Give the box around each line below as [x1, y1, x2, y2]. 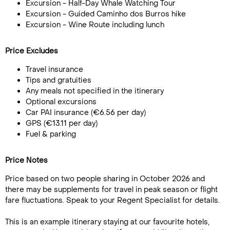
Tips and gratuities [26, 75, 91, 85]
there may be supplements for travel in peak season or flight [5, 185, 218, 195]
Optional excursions [26, 97, 97, 107]
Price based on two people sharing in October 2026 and [5, 174, 205, 184]
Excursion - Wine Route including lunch [26, 20, 164, 30]
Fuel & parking [26, 129, 76, 139]
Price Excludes [5, 46, 58, 56]
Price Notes [5, 156, 48, 165]
